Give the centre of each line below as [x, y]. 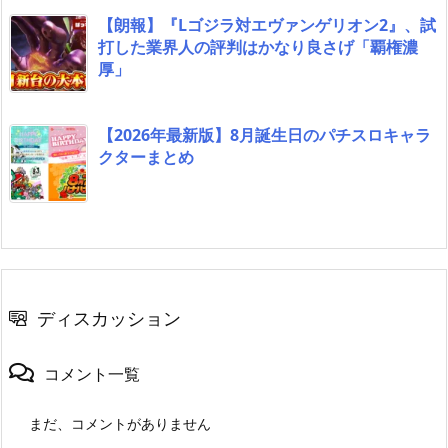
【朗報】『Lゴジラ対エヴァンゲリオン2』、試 [267, 25]
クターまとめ [146, 157]
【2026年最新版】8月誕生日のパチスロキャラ [264, 135]
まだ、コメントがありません [120, 424]
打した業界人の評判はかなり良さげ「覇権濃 [258, 47]
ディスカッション [109, 318]
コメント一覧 [92, 374]
